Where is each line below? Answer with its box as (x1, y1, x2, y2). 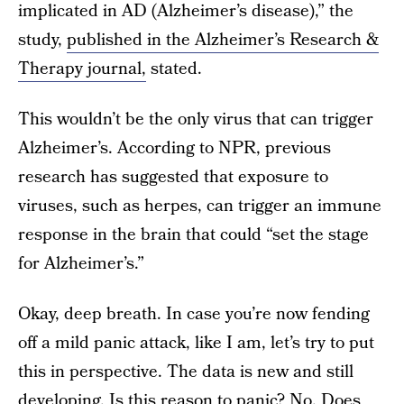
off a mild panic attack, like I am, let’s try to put (18, 331, 374, 355)
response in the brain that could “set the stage (18, 223, 369, 247)
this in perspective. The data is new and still (18, 360, 353, 384)
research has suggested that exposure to (18, 165, 328, 189)
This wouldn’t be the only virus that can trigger (18, 107, 373, 132)
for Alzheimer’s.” (18, 252, 144, 276)
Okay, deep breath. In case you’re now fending (18, 302, 370, 326)
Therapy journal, (18, 57, 146, 81)
